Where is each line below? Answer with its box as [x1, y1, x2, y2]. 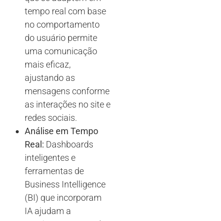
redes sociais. [25, 112, 77, 123]
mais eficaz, [25, 59, 71, 70]
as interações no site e [25, 99, 110, 110]
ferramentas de [25, 166, 84, 177]
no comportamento [25, 19, 100, 30]
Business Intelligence [25, 179, 106, 190]
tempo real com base [25, 6, 106, 17]
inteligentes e [25, 152, 75, 163]
